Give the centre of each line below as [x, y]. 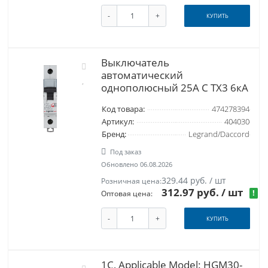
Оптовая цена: [127, 193]
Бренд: [114, 134]
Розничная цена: [131, 181]
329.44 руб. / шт [194, 180]
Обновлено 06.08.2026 [136, 164]
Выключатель [135, 62]
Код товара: [123, 109]
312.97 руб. [192, 192]
